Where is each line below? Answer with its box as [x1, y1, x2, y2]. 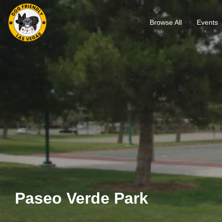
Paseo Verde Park [15, 189, 148, 208]
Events [197, 18, 218, 26]
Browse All [150, 18, 182, 26]
